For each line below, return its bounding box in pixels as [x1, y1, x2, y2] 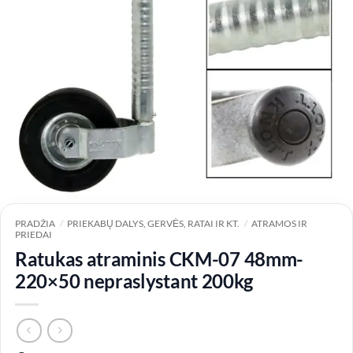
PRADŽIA [15, 217, 55, 230]
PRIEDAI [15, 229, 52, 241]
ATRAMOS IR [251, 217, 308, 230]
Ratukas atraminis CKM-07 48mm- [15, 247, 304, 271]
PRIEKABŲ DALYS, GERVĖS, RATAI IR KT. [67, 217, 240, 230]
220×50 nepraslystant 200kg [15, 269, 254, 293]
